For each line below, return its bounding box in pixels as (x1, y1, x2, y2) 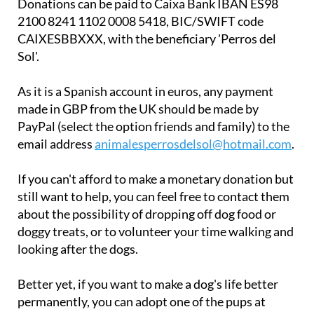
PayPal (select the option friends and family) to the (18, 118, 289, 135)
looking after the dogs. (18, 241, 138, 257)
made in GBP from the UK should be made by (18, 101, 259, 117)
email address (18, 136, 95, 152)
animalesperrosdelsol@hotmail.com (95, 136, 292, 152)
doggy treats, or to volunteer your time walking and (18, 224, 294, 240)
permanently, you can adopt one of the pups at (18, 294, 266, 310)
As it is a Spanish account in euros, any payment (18, 83, 273, 100)
